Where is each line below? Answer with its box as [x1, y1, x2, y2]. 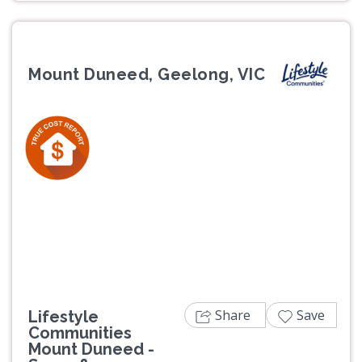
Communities [28, 323, 132, 343]
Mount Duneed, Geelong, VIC [28, 65, 265, 85]
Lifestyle [28, 307, 99, 327]
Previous [36, 197, 90, 216]
